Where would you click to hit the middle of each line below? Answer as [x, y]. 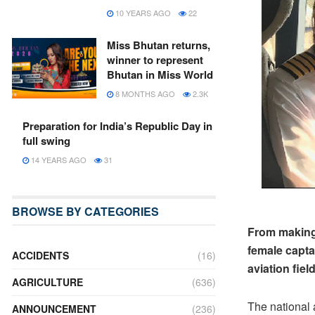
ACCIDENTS [40, 255]
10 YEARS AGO [142, 13]
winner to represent [155, 60]
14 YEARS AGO [58, 160]
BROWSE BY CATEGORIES [85, 211]
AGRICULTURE [47, 282]
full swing [46, 141]
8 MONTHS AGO [144, 94]
